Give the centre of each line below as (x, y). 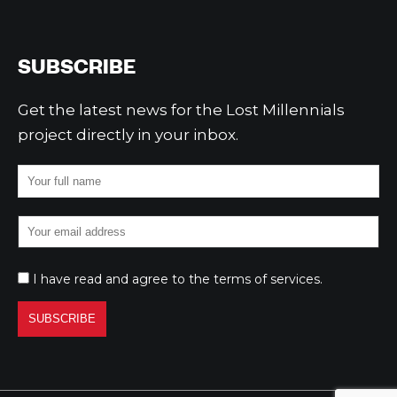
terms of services (267, 280)
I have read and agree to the (123, 280)
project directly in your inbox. (128, 135)
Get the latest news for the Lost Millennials (181, 110)
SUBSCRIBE (77, 66)
